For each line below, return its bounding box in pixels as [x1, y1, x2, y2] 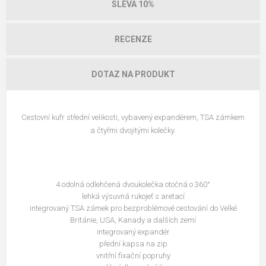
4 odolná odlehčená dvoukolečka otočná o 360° [56, 180, 210, 189]
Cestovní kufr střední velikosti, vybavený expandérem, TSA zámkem [21, 113, 245, 122]
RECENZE [114, 34, 152, 44]
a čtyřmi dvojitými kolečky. [90, 126, 176, 135]
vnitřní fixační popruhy [96, 251, 170, 260]
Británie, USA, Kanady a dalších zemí [70, 216, 196, 224]
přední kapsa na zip [99, 239, 167, 248]
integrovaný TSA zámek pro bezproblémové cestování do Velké [29, 204, 237, 213]
